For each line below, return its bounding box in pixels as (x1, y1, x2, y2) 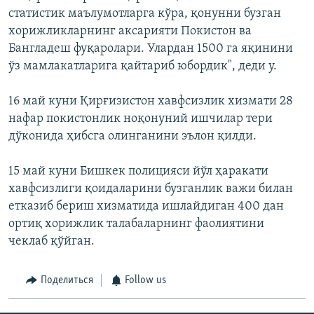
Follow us (125, 275, 166, 287)
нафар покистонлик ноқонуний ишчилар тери (8, 112, 273, 126)
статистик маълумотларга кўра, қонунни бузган (8, 7, 281, 21)
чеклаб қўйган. (8, 235, 95, 249)
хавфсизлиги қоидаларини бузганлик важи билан (8, 182, 293, 196)
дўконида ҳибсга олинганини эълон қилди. (8, 130, 257, 144)
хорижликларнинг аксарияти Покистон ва (8, 25, 252, 39)
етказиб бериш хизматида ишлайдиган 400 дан (8, 200, 284, 214)
